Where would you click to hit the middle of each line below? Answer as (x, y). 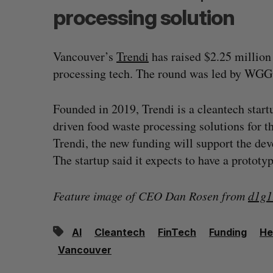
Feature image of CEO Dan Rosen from (151, 196)
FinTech (177, 232)
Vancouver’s (85, 56)
